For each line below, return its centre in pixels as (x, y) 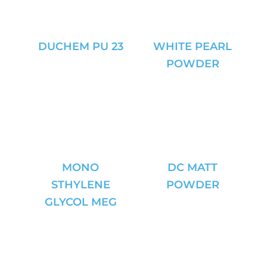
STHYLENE (80, 185)
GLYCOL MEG (80, 202)
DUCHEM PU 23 (80, 46)
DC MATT (193, 167)
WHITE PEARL (193, 46)
